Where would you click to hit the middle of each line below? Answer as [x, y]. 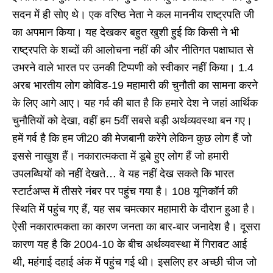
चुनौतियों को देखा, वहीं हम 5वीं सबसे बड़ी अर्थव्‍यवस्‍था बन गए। [132, 120]
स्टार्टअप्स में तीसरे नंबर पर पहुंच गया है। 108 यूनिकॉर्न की [125, 191]
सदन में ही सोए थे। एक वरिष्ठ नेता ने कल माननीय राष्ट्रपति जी [133, 14]
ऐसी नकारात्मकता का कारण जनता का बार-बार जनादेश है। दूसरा [136, 226]
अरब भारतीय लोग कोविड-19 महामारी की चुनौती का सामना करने [135, 85]
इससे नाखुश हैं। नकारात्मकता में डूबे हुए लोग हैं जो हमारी [120, 156]
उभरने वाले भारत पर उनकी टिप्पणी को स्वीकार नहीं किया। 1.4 [133, 67]
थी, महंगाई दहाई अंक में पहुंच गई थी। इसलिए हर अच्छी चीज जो [134, 262]
